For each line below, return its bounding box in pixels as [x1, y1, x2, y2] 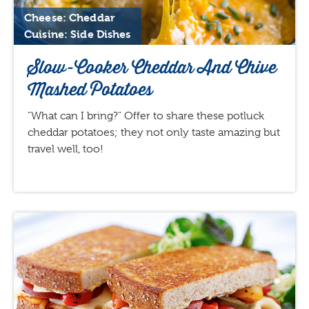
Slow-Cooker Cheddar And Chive [28, 54, 277, 80]
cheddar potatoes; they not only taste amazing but [28, 126, 280, 139]
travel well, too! [28, 142, 103, 155]
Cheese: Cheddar [24, 10, 115, 24]
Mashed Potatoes [28, 76, 152, 102]
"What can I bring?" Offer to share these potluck [28, 109, 264, 122]
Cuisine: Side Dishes [24, 27, 131, 41]
